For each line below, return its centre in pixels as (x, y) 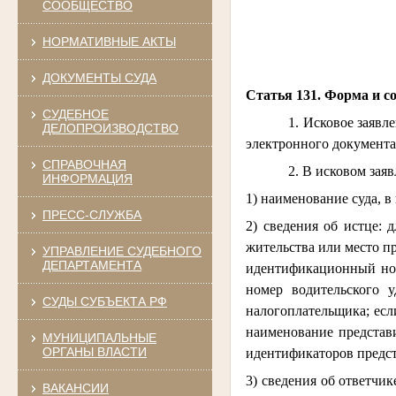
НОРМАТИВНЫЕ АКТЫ (109, 41)
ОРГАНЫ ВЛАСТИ (94, 351)
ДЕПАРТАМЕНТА (91, 265)
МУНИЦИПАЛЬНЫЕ (99, 337)
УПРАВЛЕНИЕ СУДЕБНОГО (122, 251)
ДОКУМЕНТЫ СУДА (99, 77)
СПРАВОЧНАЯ (84, 164)
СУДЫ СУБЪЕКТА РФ (104, 301)
